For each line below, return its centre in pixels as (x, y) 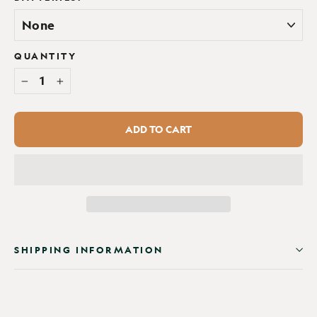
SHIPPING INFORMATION (89, 250)
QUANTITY (46, 56)
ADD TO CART (158, 129)
